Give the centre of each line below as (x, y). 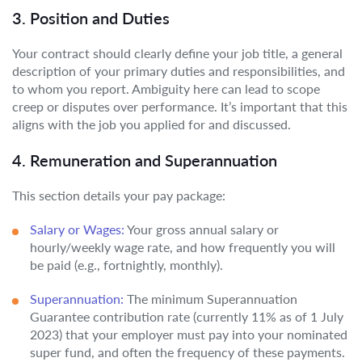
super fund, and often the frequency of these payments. (187, 352)
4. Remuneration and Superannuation (145, 160)
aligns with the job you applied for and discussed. (152, 124)
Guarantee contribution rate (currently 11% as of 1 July (187, 316)
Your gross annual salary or (202, 229)
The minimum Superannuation (210, 299)
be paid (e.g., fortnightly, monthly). (126, 265)
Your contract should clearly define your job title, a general (177, 53)
